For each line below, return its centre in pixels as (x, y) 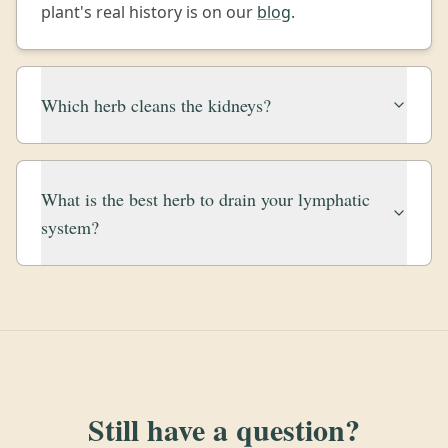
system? (70, 227)
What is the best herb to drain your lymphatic (205, 199)
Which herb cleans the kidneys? (156, 105)
